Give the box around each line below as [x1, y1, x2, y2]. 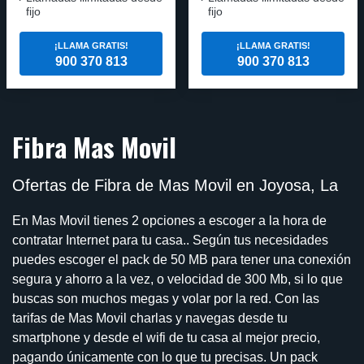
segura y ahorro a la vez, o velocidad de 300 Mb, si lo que [12, 271, 343, 286]
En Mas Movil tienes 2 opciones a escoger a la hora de [12, 213, 327, 227]
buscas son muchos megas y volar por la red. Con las [12, 291, 319, 305]
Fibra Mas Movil [12, 127, 176, 166]
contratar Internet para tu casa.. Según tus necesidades [12, 232, 328, 247]
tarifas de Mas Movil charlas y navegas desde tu [12, 310, 288, 325]
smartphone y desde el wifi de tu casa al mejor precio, [12, 330, 320, 344]
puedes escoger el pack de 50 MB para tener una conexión [12, 252, 351, 266]
